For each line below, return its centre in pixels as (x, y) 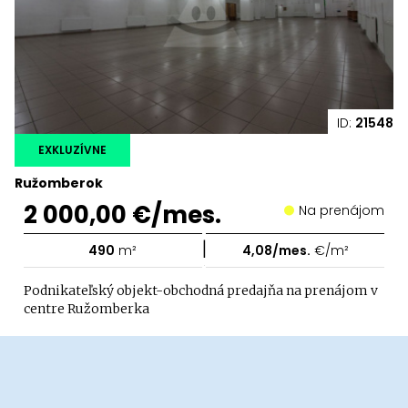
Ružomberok (59, 183)
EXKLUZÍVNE (72, 149)
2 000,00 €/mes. (122, 214)
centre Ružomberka (87, 308)
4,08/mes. (276, 250)
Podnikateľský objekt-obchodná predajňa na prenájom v (201, 290)
